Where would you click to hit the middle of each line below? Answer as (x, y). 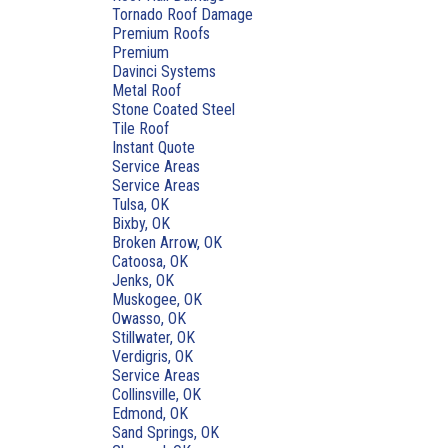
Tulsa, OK (140, 204)
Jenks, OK (143, 280)
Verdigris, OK (152, 356)
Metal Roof (146, 90)
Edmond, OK (150, 413)
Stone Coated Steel (173, 109)
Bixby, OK (141, 223)
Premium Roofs (161, 33)
